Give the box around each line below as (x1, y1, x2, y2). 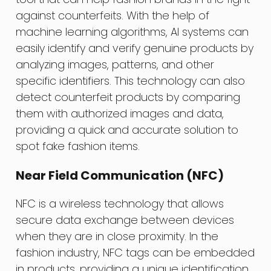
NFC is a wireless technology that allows (16, 195, 224, 211)
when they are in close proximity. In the (16, 228, 219, 244)
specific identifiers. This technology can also (16, 73, 246, 88)
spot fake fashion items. (16, 138, 140, 154)
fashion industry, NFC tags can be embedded (16, 244, 255, 260)
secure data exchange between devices (16, 212, 235, 227)
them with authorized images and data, (16, 105, 224, 121)
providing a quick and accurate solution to (16, 122, 239, 137)
